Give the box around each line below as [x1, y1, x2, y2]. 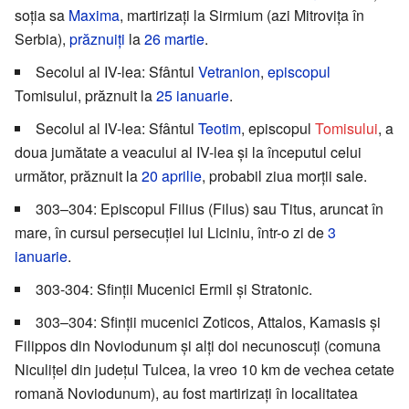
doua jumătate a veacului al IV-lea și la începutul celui [15, 142, 362, 163]
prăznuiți [69, 28, 125, 50]
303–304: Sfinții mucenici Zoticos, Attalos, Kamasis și [36, 311, 381, 333]
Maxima [68, 5, 120, 26]
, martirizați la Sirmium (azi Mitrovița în [120, 5, 364, 26]
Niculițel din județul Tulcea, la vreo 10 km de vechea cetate [15, 359, 394, 381]
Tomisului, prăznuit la [15, 85, 156, 107]
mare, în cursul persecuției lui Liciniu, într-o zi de [15, 222, 328, 244]
